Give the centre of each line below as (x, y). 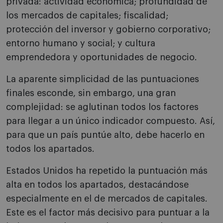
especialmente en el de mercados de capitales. (107, 199)
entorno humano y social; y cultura (81, 44)
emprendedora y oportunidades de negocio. (102, 57)
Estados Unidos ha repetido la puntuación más (107, 171)
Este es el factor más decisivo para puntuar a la (108, 213)
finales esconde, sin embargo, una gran (91, 93)
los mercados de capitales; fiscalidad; (87, 16)
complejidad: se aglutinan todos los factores (102, 107)
